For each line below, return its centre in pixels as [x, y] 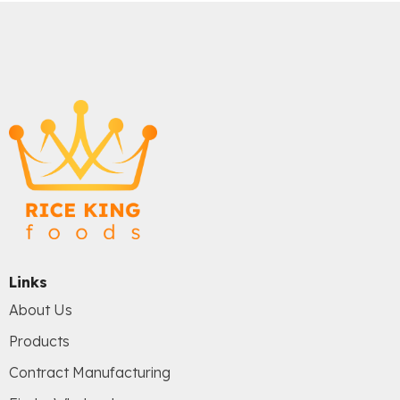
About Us [41, 310]
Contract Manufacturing [90, 373]
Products [39, 342]
